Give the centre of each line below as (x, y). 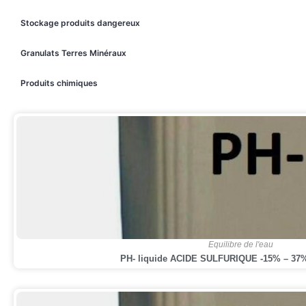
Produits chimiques (59, 83)
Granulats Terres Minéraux (73, 53)
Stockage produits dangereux (80, 23)
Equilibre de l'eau (241, 244)
